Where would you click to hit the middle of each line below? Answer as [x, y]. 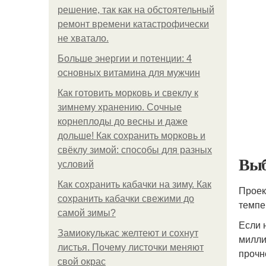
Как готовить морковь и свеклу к [128, 93]
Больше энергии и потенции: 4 [125, 58]
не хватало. [83, 38]
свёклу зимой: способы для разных [135, 150]
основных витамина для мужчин [129, 73]
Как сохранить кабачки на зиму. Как [134, 184]
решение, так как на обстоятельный [136, 10]
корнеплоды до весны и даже [123, 121]
